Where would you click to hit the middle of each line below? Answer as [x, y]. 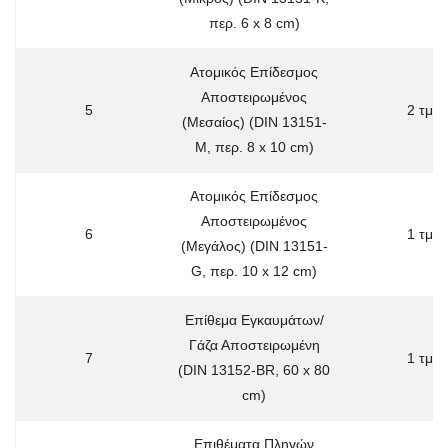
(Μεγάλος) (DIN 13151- [254, 245]
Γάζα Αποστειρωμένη [254, 344]
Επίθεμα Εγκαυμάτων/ [254, 319]
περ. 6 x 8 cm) [254, 22]
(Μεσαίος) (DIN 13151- [254, 121]
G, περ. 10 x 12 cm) [254, 270]
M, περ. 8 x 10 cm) [254, 146]
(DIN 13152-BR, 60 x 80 [254, 369]
